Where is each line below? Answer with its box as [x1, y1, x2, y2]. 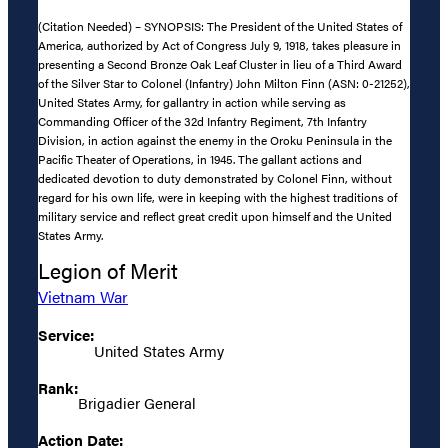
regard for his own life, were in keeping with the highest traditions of [38, 188, 397, 207]
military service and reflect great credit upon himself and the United [38, 207, 392, 226]
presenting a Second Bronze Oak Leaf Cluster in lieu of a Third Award [38, 55, 402, 74]
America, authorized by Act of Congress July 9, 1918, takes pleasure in [38, 36, 401, 55]
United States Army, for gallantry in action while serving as [38, 93, 346, 112]
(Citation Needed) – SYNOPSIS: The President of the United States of [38, 17, 402, 36]
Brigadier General [78, 391, 196, 413]
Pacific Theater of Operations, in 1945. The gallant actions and [38, 150, 362, 169]
